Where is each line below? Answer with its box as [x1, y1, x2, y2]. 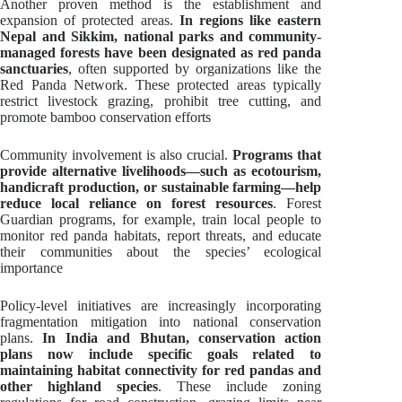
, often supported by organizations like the [68, 60, 322, 76]
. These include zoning [158, 378, 322, 394]
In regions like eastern [179, 12, 322, 28]
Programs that [232, 146, 322, 162]
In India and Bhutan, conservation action [42, 329, 322, 345]
